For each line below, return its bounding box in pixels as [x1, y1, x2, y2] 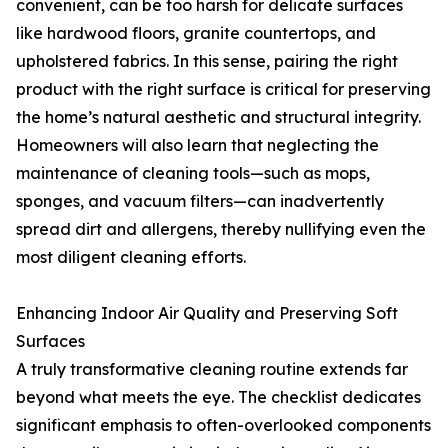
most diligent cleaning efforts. [16, 247, 246, 268]
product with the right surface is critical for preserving [16, 79, 431, 100]
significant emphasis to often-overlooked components [16, 415, 431, 436]
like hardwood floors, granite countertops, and [16, 23, 376, 44]
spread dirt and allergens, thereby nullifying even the [16, 219, 426, 240]
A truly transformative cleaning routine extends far [16, 359, 408, 380]
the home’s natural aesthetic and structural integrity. [16, 107, 421, 128]
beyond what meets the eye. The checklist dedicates [16, 387, 421, 408]
